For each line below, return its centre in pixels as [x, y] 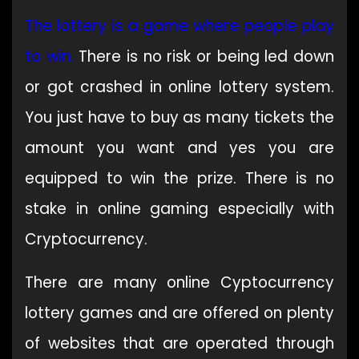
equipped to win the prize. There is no [179, 179]
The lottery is [74, 26]
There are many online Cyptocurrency [179, 283]
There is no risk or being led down [204, 57]
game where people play [238, 26]
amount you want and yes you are [179, 148]
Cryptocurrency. [86, 240]
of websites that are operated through [179, 344]
